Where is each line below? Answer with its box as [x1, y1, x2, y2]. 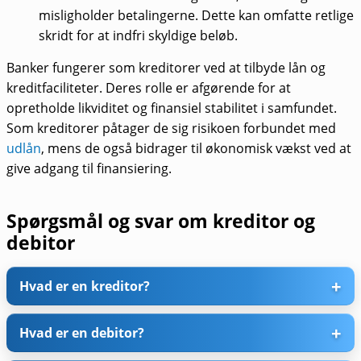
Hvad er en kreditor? [19, 276, 150, 295]
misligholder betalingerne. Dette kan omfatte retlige [39, 6, 354, 24]
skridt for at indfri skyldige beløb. [39, 26, 238, 44]
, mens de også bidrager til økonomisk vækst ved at [41, 139, 351, 158]
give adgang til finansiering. [6, 160, 172, 178]
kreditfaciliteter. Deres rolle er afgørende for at [6, 79, 291, 98]
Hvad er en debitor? [19, 323, 144, 342]
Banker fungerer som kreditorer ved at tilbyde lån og [6, 59, 326, 77]
